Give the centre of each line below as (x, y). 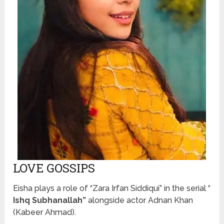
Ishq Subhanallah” (51, 200)
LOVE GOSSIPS (54, 168)
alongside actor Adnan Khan (141, 200)
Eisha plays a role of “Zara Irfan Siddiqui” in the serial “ (112, 188)
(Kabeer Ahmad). (45, 212)
